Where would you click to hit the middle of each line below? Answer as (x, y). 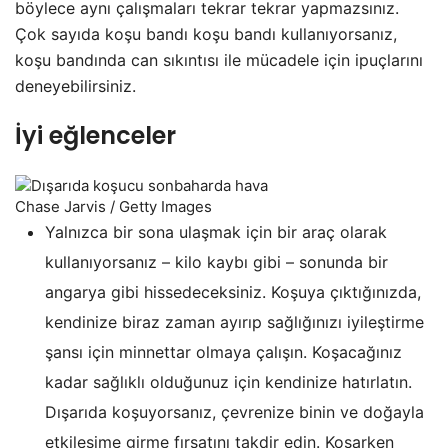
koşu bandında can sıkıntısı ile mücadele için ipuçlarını (219, 60)
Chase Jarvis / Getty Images (113, 206)
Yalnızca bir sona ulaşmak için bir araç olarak (216, 231)
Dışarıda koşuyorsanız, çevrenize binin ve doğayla (234, 411)
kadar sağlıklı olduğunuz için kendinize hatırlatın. (228, 381)
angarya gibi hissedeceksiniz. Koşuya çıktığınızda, (233, 291)
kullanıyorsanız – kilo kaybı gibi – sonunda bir (216, 261)
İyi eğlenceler (95, 136)
